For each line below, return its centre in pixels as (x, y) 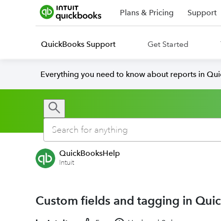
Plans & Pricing (147, 13)
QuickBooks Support (78, 44)
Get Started (168, 44)
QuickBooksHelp (90, 153)
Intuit (67, 163)
